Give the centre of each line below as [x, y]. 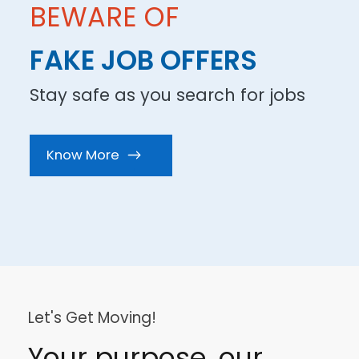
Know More [83, 155]
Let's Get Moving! [92, 318]
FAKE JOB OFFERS [143, 60]
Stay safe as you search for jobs [167, 95]
